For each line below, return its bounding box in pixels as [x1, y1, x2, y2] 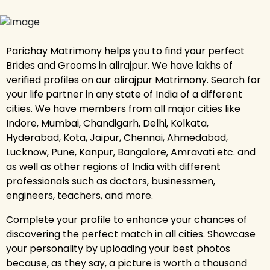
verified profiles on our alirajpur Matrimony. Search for [6, 72, 261, 87]
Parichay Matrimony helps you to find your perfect [6, 43, 245, 58]
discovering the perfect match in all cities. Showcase [6, 227, 256, 241]
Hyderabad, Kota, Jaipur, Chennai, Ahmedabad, [6, 130, 228, 145]
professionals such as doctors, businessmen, [6, 174, 215, 188]
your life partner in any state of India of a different [6, 87, 242, 101]
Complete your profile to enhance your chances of [6, 212, 247, 227]
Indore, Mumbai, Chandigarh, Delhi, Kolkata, [6, 116, 209, 130]
